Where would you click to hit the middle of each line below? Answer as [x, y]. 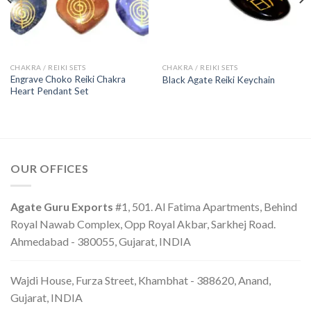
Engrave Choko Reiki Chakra [68, 79]
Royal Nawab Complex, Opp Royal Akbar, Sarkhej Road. [143, 224]
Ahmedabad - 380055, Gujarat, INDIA [101, 241]
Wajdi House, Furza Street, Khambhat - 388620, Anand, [141, 280]
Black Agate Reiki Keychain [218, 79]
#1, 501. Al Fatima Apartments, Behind [205, 206]
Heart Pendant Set [49, 91]
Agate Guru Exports [62, 206]
